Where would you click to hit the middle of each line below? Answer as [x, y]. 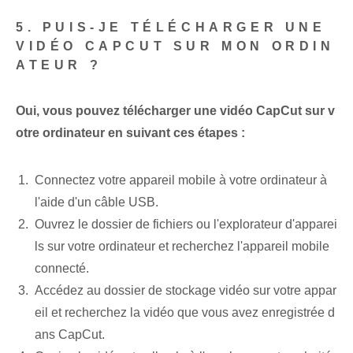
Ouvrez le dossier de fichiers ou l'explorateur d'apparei [186, 225]
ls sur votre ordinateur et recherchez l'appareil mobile [182, 247]
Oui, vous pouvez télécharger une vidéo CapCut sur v [175, 111]
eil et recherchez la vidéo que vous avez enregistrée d [185, 313]
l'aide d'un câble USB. [97, 203]
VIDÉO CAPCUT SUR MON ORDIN [175, 46]
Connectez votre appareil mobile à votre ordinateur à [181, 180]
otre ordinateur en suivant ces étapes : [130, 133]
